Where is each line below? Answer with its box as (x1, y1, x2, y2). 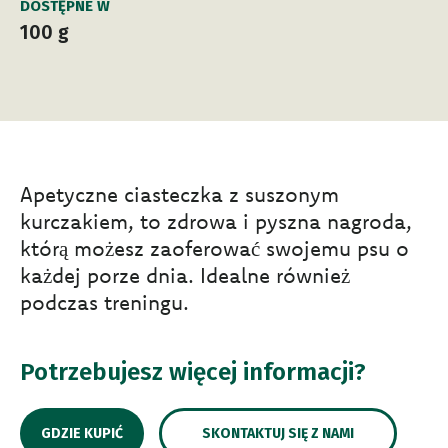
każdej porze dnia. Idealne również (20, 262, 350, 289)
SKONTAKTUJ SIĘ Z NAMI (202, 425, 354, 443)
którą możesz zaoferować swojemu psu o (20, 235, 409, 262)
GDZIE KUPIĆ (41, 425, 123, 443)
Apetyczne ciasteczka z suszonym (20, 181, 339, 208)
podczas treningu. (20, 289, 189, 316)
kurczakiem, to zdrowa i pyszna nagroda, (20, 208, 412, 235)
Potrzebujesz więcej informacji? (20, 358, 366, 387)
